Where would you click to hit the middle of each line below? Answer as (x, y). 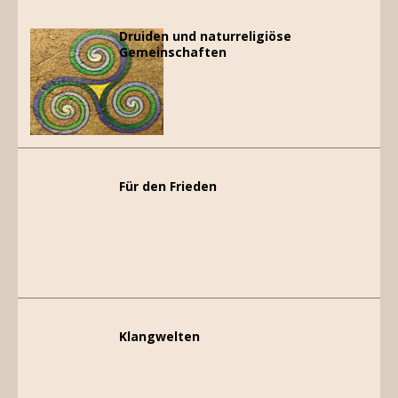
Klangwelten (159, 337)
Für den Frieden (168, 187)
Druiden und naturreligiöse (205, 36)
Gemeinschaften (173, 52)
